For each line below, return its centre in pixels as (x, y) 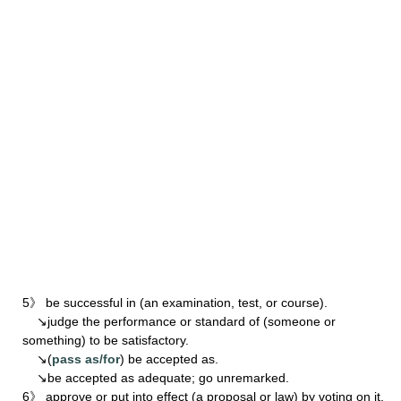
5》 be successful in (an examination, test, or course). (175, 302)
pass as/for (86, 358)
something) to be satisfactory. (106, 340)
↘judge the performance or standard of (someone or (179, 321)
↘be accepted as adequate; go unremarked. (156, 377)
